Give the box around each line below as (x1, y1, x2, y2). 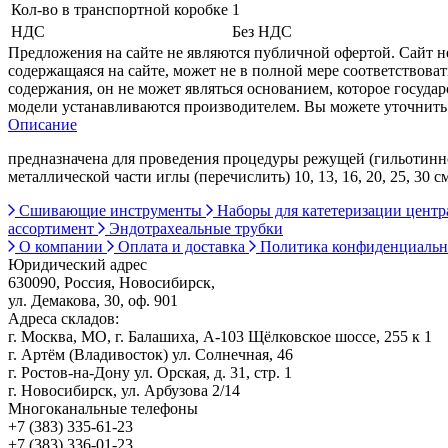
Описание (8, 115, 77, 133)
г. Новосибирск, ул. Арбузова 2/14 (8, 381, 240, 399)
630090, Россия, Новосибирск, (8, 273, 215, 291)
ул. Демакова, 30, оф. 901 (8, 291, 178, 309)
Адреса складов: (8, 309, 119, 327)
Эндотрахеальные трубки (105, 219, 283, 237)
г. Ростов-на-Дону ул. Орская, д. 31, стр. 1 (8, 363, 292, 381)
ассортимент (8, 219, 98, 237)
